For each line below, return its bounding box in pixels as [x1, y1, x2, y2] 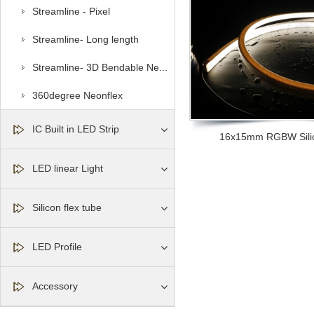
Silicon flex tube [32, 202, 102, 213]
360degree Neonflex [32, 90, 123, 101]
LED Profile [32, 241, 82, 252]
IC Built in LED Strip [32, 123, 119, 135]
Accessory [32, 280, 78, 292]
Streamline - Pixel [32, 6, 110, 17]
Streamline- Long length [32, 34, 139, 45]
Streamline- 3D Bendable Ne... [32, 62, 168, 73]
